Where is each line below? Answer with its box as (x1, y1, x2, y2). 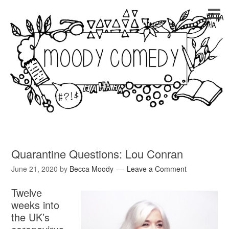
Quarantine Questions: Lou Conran (11, 146, 184, 162)
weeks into (11, 197, 60, 213)
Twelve (11, 185, 42, 200)
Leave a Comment (127, 164, 187, 174)
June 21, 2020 (11, 164, 58, 174)
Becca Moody (70, 164, 114, 174)
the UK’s (11, 210, 50, 225)
